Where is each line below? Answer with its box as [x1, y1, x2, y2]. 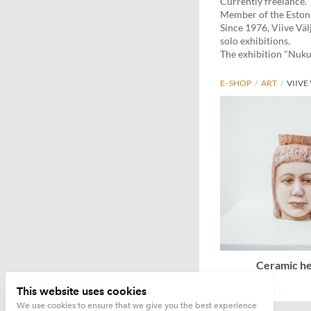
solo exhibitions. [220, 34, 290, 47]
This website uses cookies [17, 285, 146, 298]
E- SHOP [220, 77, 251, 88]
